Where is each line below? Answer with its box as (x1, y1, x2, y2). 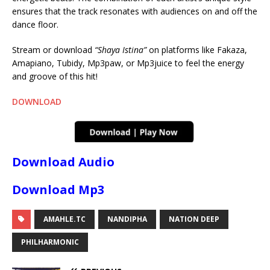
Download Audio (12, 154, 115, 171)
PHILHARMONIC (21, 237, 79, 248)
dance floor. (12, 19, 58, 31)
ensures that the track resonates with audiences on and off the (12, 5, 257, 17)
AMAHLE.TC (43, 214, 86, 225)
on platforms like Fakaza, (146, 44, 247, 56)
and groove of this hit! (12, 71, 98, 83)
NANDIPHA (107, 214, 147, 225)
